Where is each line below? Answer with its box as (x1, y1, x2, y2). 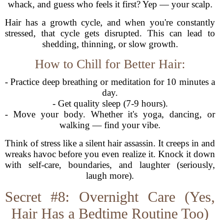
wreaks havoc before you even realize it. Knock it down (5, 149, 215, 159)
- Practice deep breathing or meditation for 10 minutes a (5, 77, 215, 87)
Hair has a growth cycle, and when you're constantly (5, 17, 215, 27)
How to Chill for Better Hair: (35, 57, 185, 71)
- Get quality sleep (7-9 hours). (52, 98, 168, 109)
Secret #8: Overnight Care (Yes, (5, 189, 215, 205)
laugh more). (86, 170, 134, 181)
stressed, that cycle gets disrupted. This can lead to (5, 28, 215, 38)
